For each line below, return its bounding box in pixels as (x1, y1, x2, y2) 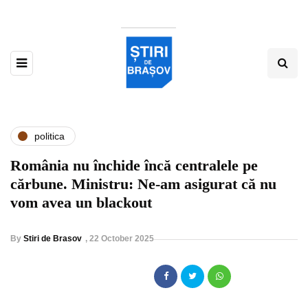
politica (34, 130, 65, 142)
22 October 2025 (89, 234, 154, 244)
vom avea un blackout (10, 194, 152, 212)
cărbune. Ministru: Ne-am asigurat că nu (10, 175, 276, 193)
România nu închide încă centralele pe (10, 157, 258, 175)
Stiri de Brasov (23, 234, 82, 244)
